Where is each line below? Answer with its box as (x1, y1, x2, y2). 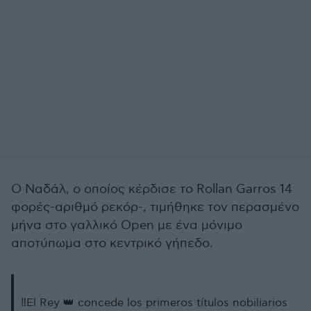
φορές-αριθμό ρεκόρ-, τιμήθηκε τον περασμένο (11, 200, 299, 215)
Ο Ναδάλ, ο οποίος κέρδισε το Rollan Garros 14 (11, 182, 292, 196)
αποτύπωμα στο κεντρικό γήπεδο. (11, 236, 213, 251)
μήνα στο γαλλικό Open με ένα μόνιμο (11, 218, 242, 233)
